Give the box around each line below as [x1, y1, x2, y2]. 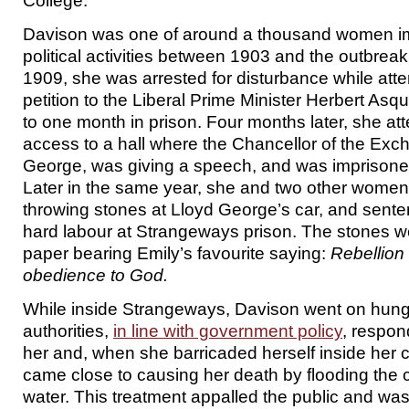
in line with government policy [113, 320, 342, 341]
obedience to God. [23, 265, 168, 285]
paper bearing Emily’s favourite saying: [23, 243, 330, 263]
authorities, [23, 320, 113, 341]
